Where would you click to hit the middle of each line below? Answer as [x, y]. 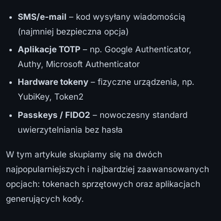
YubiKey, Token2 [51, 97]
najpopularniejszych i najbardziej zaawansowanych [108, 169]
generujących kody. [45, 199]
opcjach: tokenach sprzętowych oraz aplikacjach [103, 184]
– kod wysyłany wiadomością [126, 17]
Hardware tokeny [53, 82]
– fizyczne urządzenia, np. [141, 82]
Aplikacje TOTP [49, 49]
